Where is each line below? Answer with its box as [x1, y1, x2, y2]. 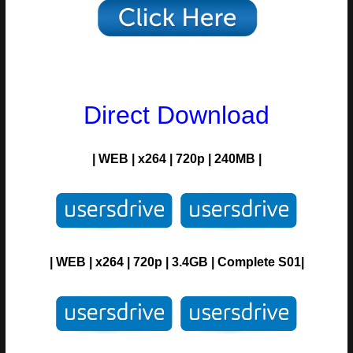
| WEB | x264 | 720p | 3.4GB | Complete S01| [49, 255, 304, 269]
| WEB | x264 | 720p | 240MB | [91, 152, 262, 166]
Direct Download [84, 101, 269, 130]
